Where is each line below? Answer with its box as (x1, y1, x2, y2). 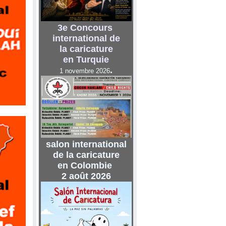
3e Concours (57, 23, 115, 33)
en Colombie (58, 160, 115, 171)
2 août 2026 (61, 171, 111, 181)
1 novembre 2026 (60, 67, 110, 75)
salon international (45, 139, 127, 149)
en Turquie (63, 54, 109, 65)
